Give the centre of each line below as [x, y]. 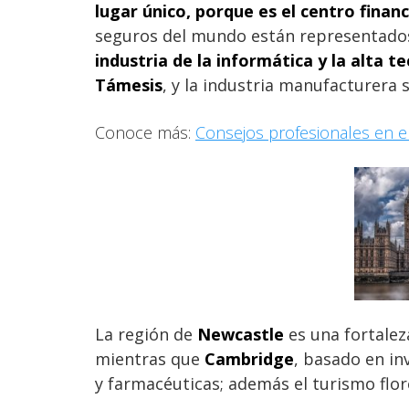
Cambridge [247, 358]
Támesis [129, 84]
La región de [144, 334]
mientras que [147, 358]
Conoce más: [145, 132]
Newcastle [238, 334]
